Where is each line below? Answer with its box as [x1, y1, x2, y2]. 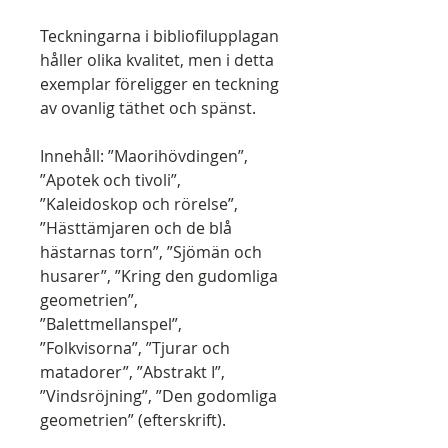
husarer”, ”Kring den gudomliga [40, 265, 278, 287]
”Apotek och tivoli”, [40, 169, 181, 191]
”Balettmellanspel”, [40, 313, 182, 335]
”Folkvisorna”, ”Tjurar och [40, 337, 230, 359]
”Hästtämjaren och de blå [40, 217, 232, 239]
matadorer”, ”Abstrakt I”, [40, 361, 225, 383]
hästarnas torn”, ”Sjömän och [40, 241, 262, 263]
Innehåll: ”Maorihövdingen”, [40, 145, 248, 167]
